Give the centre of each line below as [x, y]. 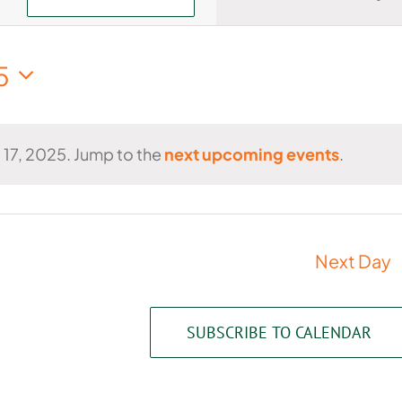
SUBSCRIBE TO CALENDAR [279, 333]
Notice [86, 169]
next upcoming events [251, 154]
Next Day [354, 261]
